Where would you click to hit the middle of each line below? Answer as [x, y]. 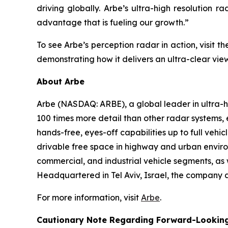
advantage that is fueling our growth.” [113, 22]
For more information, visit [89, 197]
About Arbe [61, 81]
